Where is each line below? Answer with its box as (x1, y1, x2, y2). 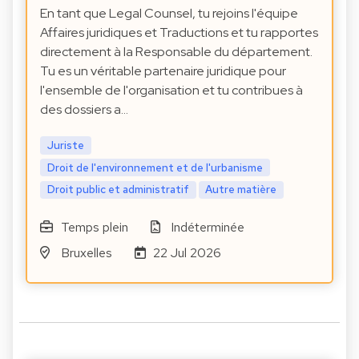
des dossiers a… (40, 100, 128, 118)
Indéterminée (171, 219, 245, 236)
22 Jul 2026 (153, 244, 222, 262)
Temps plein (60, 219, 128, 236)
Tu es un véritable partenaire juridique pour (40, 62, 286, 79)
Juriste (46, 137, 84, 152)
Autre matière (205, 182, 277, 197)
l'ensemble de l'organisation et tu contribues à (40, 81, 303, 99)
